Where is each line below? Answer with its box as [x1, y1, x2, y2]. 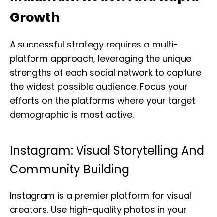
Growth [10, 8, 60, 26]
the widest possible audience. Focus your [10, 80, 187, 93]
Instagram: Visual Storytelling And [10, 142, 204, 158]
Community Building [10, 161, 129, 177]
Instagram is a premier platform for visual [10, 189, 191, 201]
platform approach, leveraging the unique [10, 52, 191, 64]
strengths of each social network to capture [10, 66, 201, 78]
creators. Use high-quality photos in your [10, 203, 186, 216]
